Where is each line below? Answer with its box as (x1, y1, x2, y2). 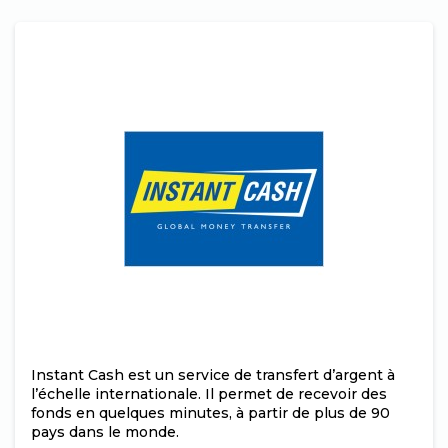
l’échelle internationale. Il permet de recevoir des (31, 385, 387, 403)
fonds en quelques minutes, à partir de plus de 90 (31, 404, 390, 422)
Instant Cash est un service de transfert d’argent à (31, 366, 395, 384)
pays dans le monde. (31, 423, 183, 441)
